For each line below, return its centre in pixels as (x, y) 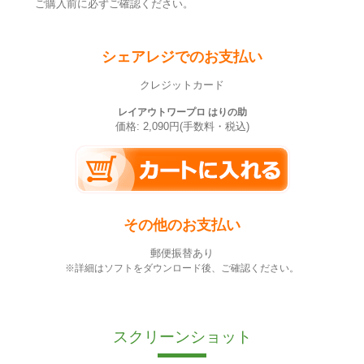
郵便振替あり (182, 253)
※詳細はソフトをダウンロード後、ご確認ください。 (182, 268)
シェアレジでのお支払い (182, 57)
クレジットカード (182, 86)
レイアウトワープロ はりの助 (182, 112)
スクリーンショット (182, 336)
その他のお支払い (182, 225)
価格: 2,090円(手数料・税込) (182, 126)
